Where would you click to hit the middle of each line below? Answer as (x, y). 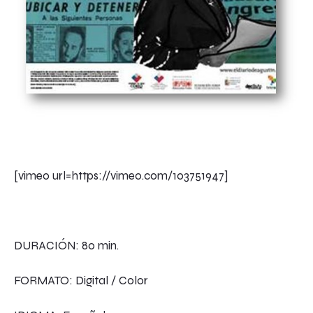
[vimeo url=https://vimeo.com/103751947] (121, 175)
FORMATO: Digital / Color (81, 280)
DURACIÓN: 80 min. (66, 245)
